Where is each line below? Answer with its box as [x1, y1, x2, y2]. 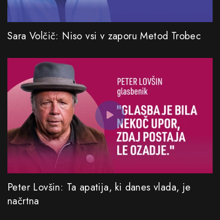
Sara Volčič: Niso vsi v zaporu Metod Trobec [7, 28, 201, 43]
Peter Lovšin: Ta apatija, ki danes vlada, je [7, 180, 191, 194]
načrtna [7, 193, 39, 208]
